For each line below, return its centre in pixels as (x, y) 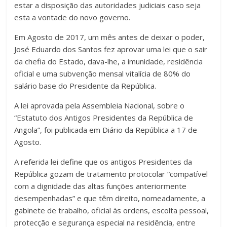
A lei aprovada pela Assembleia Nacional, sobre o (100, 105)
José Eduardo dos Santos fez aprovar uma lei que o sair (111, 49)
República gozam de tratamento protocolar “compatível (111, 174)
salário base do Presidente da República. (85, 85)
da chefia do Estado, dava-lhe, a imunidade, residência (109, 61)
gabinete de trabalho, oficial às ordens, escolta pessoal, (112, 210)
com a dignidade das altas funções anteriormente (101, 186)
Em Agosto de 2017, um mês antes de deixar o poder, (110, 37)
